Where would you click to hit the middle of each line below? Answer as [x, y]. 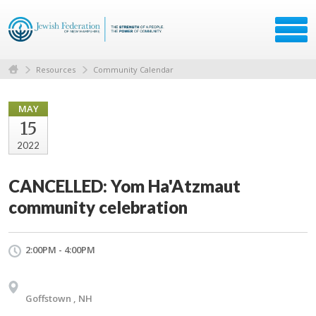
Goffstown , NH [59, 298]
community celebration [98, 207]
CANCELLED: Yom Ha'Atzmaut [124, 186]
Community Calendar [133, 69]
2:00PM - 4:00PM [60, 249]
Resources [56, 69]
